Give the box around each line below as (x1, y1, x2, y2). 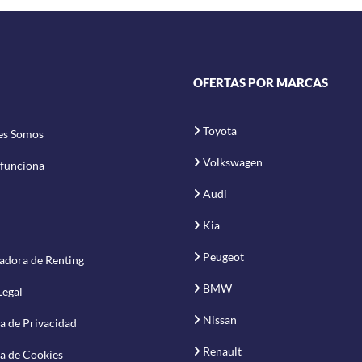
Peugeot (203, 249, 244, 263)
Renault (203, 343, 242, 358)
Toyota (203, 123, 237, 137)
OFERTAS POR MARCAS (193, 74, 328, 90)
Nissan (203, 312, 237, 326)
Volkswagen (203, 154, 263, 169)
